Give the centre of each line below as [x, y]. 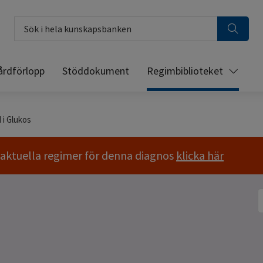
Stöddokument [96, 71]
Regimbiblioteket [185, 71]
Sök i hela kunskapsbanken [67, 23]
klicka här [200, 156]
